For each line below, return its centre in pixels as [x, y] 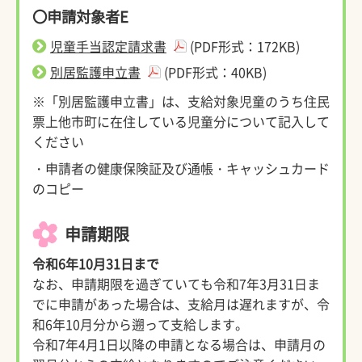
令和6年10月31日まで [95, 263]
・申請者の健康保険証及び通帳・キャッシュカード [181, 168]
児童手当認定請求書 [108, 46]
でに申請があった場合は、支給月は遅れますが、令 [181, 303]
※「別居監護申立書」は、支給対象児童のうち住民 [181, 101]
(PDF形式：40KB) [215, 72]
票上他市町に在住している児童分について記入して [181, 121]
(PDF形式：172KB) [244, 46]
